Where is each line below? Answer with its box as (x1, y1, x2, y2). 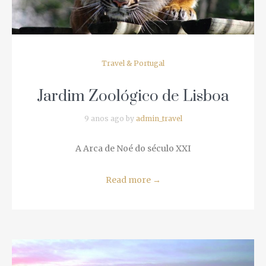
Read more (101, 145, 148, 156)
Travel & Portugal (97, 29, 160, 39)
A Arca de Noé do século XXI (71, 113, 186, 125)
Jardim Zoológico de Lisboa (32, 57, 225, 77)
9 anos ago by (80, 84, 131, 94)
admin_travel (131, 84, 178, 94)
